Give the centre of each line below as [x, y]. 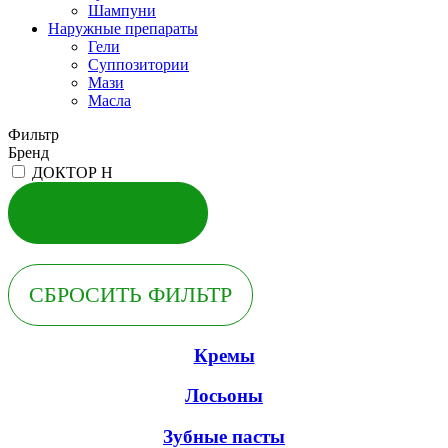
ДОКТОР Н [72, 172]
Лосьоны [224, 396]
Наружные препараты [123, 28]
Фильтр [33, 134]
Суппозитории [138, 64]
